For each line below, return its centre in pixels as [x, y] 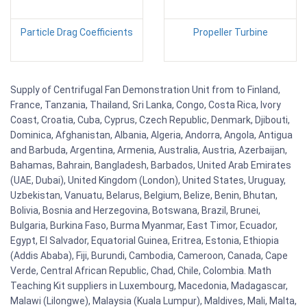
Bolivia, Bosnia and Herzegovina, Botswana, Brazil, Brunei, [135, 210]
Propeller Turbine [230, 32]
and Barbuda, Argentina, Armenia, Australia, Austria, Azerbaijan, [149, 150]
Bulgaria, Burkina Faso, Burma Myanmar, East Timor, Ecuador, [144, 225]
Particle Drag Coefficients [77, 32]
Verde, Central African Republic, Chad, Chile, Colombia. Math [141, 270]
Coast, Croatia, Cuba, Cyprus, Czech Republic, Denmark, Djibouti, [150, 120]
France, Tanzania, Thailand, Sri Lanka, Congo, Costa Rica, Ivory [146, 105]
